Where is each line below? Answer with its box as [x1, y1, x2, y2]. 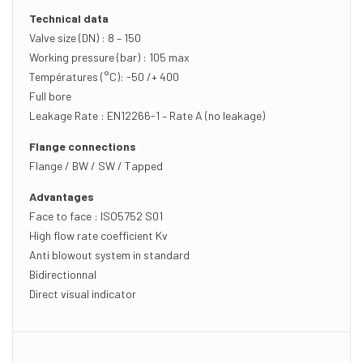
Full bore [29, 89, 71, 103]
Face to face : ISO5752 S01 [29, 209, 163, 223]
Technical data [29, 11, 109, 25]
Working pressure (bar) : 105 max [29, 50, 190, 64]
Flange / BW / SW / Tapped [29, 159, 163, 173]
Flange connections [29, 139, 136, 153]
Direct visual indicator [29, 287, 136, 301]
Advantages [29, 190, 94, 203]
